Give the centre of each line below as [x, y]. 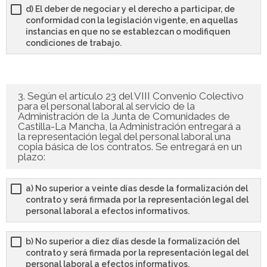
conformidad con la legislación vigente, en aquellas [132, 21]
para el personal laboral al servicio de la [106, 106]
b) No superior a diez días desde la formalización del [133, 242]
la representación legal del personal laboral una [124, 137]
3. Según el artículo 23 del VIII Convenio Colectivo [131, 96]
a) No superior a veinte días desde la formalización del [137, 189]
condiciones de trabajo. [74, 43]
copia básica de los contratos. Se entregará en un [130, 147]
